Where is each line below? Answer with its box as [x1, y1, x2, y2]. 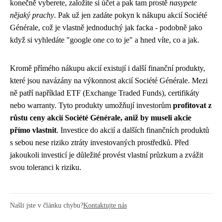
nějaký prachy [10, 11, 54, 19]
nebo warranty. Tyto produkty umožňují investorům [10, 101, 173, 110]
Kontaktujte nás [83, 201, 127, 209]
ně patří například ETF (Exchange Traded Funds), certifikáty [10, 89, 199, 97]
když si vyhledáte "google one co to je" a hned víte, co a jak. [10, 36, 199, 44]
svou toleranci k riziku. [10, 163, 81, 171]
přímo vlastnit [10, 126, 56, 134]
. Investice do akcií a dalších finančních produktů [56, 126, 209, 134]
